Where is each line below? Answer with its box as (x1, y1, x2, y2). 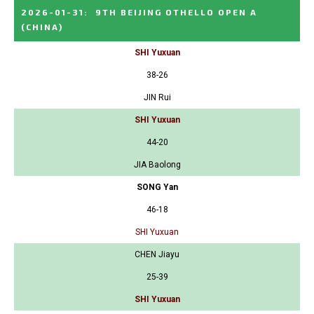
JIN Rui (143, 92, 171, 102)
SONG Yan (136, 182, 178, 192)
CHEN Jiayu (135, 249, 179, 259)
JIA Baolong (133, 159, 181, 170)
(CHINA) (21, 21, 63, 32)
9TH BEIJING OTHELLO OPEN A (95, 6, 257, 17)
